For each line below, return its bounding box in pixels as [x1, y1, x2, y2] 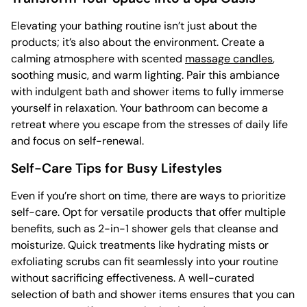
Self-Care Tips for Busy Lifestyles [11, 160, 222, 177]
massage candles [185, 51, 273, 66]
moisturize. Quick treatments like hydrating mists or [11, 238, 269, 253]
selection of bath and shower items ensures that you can [11, 287, 295, 302]
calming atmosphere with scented [11, 51, 185, 66]
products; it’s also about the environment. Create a [11, 35, 265, 50]
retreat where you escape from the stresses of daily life [11, 117, 288, 132]
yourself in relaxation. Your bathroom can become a [11, 101, 268, 116]
